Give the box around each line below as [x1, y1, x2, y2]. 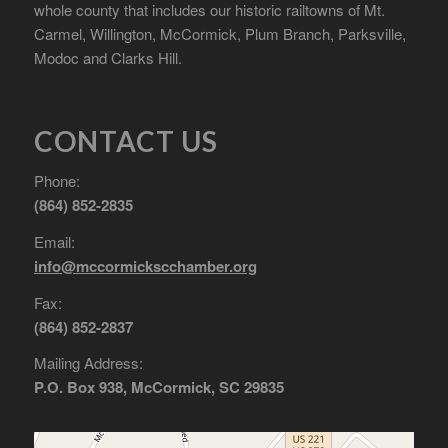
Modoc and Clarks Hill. [33, 46, 182, 68]
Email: [33, 230, 75, 252]
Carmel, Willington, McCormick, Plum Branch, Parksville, [33, 22, 406, 44]
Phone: [33, 170, 80, 192]
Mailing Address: [33, 352, 143, 374]
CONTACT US [33, 124, 218, 159]
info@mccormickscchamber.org [33, 254, 257, 277]
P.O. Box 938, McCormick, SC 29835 [33, 376, 284, 399]
